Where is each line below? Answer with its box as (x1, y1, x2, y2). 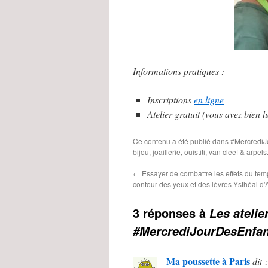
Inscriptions (147, 93, 194, 106)
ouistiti (184, 147, 205, 157)
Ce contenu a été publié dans (133, 136, 230, 146)
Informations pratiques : (133, 65, 224, 77)
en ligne (194, 93, 224, 106)
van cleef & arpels (209, 147, 267, 157)
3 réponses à (133, 204, 209, 221)
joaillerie (153, 147, 181, 157)
